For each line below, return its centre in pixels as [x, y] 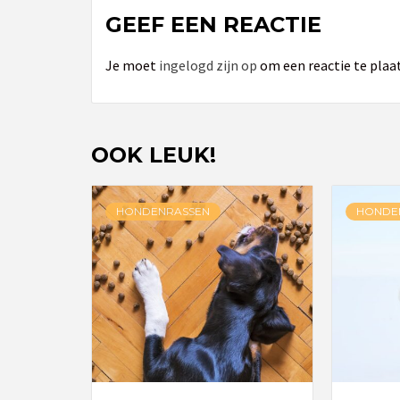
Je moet [132, 65]
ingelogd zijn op [208, 65]
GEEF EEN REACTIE [213, 24]
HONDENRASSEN [163, 211]
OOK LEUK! [154, 154]
